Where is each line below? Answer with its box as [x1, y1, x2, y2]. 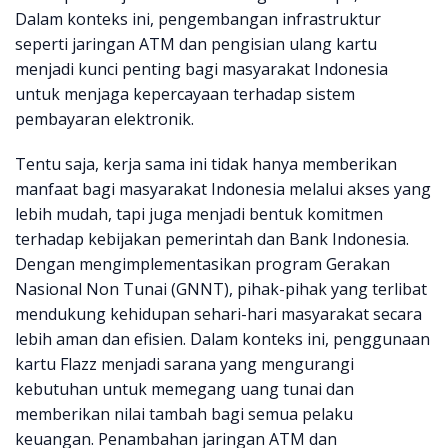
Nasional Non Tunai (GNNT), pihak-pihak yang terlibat [15, 278, 427, 301]
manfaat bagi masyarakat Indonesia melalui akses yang [15, 178, 431, 201]
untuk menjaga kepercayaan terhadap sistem [15, 83, 355, 106]
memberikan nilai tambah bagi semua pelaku [15, 403, 353, 426]
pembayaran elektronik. [15, 108, 194, 131]
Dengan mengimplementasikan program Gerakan [15, 253, 390, 276]
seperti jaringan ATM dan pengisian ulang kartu [15, 33, 377, 56]
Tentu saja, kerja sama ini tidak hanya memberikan [15, 153, 397, 176]
